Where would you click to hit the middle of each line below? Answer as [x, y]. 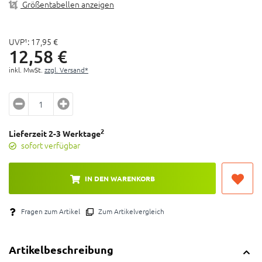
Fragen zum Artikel [50, 211]
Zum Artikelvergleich [130, 211]
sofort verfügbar [51, 145]
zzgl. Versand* [66, 69]
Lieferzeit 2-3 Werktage [55, 133]
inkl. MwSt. [27, 69]
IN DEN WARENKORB [119, 178]
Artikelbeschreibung [61, 249]
